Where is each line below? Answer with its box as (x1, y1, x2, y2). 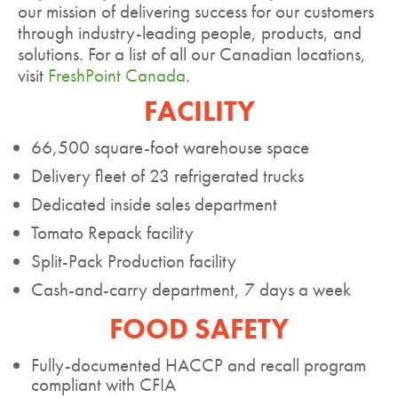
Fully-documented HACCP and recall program (31, 354, 366, 377)
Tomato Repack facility (31, 221, 194, 244)
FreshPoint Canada (48, 64, 186, 87)
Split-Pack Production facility (31, 250, 236, 273)
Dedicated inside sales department (31, 193, 277, 216)
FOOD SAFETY (109, 311, 289, 347)
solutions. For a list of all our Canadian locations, (18, 43, 366, 66)
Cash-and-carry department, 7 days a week (31, 278, 351, 301)
